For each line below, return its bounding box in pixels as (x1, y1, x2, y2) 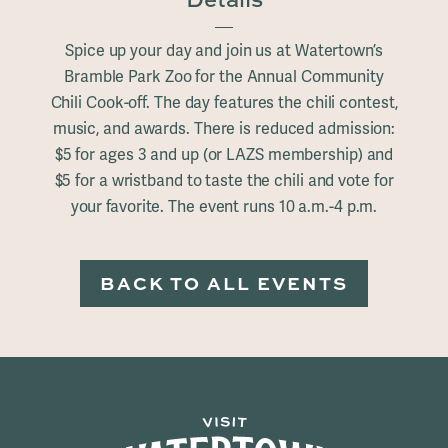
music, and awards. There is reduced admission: (52, 118, 396, 140)
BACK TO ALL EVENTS (100, 270, 348, 297)
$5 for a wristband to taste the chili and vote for (54, 170, 394, 192)
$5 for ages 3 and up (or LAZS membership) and (54, 144, 394, 166)
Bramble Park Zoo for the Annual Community (64, 66, 384, 88)
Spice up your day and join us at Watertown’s (65, 40, 383, 62)
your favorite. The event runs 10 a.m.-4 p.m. (70, 196, 378, 218)
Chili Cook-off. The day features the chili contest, (50, 92, 398, 114)
